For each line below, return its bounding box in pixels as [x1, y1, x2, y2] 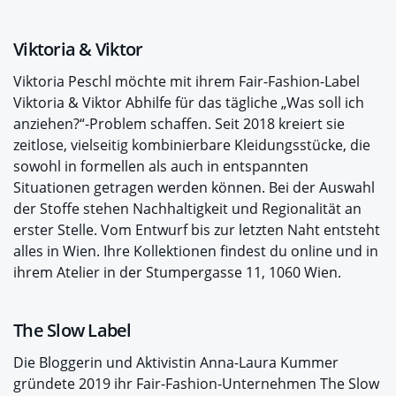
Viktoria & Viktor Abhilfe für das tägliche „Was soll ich [13, 92, 364, 112]
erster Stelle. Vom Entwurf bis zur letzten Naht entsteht [13, 219, 380, 240]
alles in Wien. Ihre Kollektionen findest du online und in [13, 240, 378, 261]
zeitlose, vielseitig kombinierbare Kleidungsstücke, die [13, 134, 370, 155]
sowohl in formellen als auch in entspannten [13, 156, 308, 176]
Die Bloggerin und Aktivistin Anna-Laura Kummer [13, 352, 339, 372]
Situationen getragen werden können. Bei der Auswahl [13, 177, 375, 197]
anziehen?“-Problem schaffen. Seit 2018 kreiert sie [13, 113, 345, 133]
